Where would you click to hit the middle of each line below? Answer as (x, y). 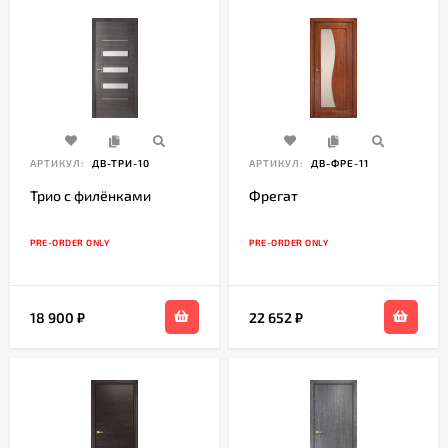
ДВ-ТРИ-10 (119, 163)
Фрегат (273, 196)
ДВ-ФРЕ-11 (338, 163)
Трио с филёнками (90, 196)
